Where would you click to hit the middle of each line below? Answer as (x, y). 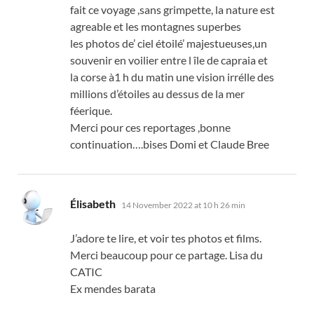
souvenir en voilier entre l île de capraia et (169, 60)
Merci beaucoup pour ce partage (148, 255)
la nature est (245, 10)
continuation (101, 144)
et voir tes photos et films (199, 238)
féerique (90, 111)
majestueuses (219, 43)
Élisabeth (93, 204)
